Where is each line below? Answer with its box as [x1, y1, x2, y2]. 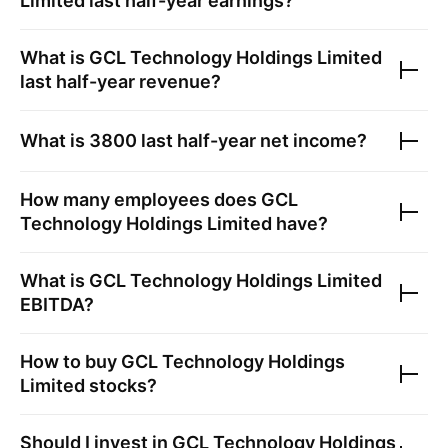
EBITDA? [20, 294, 94, 315]
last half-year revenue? [20, 71, 221, 92]
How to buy [20, 351, 121, 372]
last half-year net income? [137, 130, 367, 151]
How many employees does [20, 189, 261, 210]
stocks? [85, 375, 157, 396]
